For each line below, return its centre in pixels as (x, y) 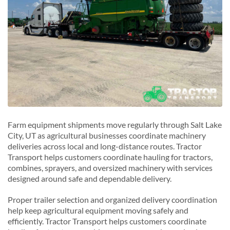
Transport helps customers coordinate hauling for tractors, (110, 157)
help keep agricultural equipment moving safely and (98, 210)
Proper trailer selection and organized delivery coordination (112, 199)
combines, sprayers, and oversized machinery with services (110, 167)
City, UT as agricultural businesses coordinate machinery (107, 135)
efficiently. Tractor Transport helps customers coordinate (107, 221)
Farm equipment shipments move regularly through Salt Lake (115, 124)
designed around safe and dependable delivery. (90, 178)
